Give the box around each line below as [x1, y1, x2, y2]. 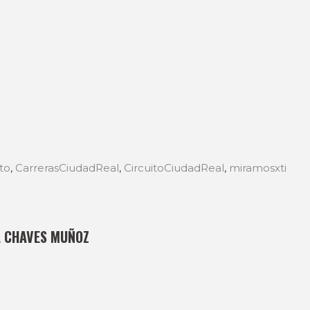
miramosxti [229, 161, 286, 175]
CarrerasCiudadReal [15, 161, 119, 175]
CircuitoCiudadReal [124, 161, 224, 175]
